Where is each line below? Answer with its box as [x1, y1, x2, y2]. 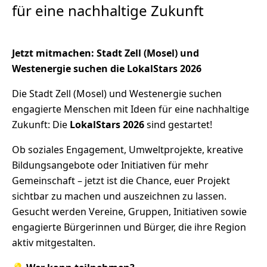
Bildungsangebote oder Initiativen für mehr [12, 159, 209, 172]
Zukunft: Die [12, 118, 70, 131]
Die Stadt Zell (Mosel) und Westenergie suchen [12, 87, 222, 100]
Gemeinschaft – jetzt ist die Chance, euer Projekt [12, 174, 230, 187]
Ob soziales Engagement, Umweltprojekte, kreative [12, 143, 243, 156]
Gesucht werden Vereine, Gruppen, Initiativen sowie [12, 205, 247, 218]
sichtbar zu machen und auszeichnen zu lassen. [12, 190, 226, 203]
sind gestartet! [144, 118, 212, 131]
